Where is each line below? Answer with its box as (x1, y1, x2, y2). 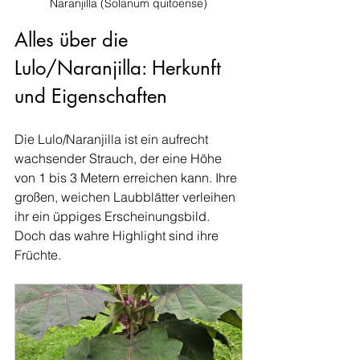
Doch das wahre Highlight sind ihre (14, 227, 222, 243)
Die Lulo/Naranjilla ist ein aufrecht (14, 131, 211, 147)
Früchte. (14, 247, 61, 263)
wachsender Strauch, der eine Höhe (14, 150, 225, 166)
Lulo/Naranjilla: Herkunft (14, 55, 227, 80)
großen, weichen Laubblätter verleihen (14, 189, 239, 205)
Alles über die (14, 27, 133, 52)
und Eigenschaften (14, 84, 167, 108)
